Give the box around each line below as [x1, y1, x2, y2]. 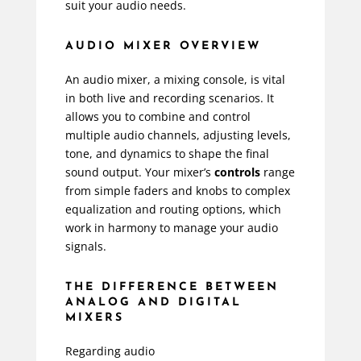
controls [214, 164, 260, 180]
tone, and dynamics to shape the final [64, 146, 269, 162]
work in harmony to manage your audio [64, 220, 278, 236]
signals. [64, 239, 106, 255]
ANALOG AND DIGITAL [64, 297, 242, 309]
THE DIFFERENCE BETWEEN [64, 281, 279, 294]
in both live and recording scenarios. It [64, 90, 274, 106]
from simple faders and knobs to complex [64, 183, 290, 199]
